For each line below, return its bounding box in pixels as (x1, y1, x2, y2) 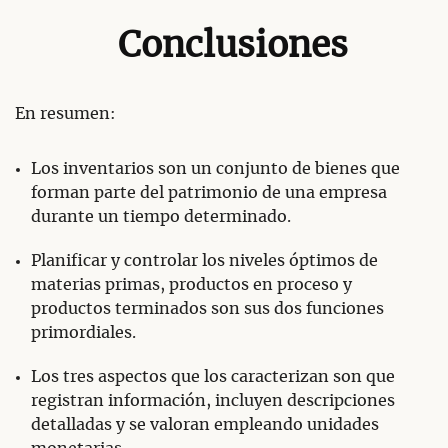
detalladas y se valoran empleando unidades (31, 417, 379, 434)
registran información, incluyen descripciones (31, 393, 395, 410)
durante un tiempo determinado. (31, 209, 291, 226)
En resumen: (15, 106, 116, 123)
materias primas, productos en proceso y (31, 277, 352, 294)
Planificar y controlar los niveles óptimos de (31, 253, 378, 270)
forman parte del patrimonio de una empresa (31, 185, 387, 202)
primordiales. (31, 325, 136, 342)
